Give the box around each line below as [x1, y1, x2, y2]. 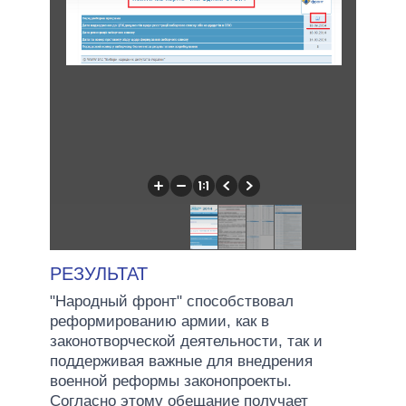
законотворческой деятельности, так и [50, 332, 323, 350]
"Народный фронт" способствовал [50, 292, 294, 310]
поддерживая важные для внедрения [50, 352, 313, 370]
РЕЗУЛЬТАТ [50, 263, 148, 284]
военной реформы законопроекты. [50, 372, 292, 390]
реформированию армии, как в [50, 312, 269, 330]
